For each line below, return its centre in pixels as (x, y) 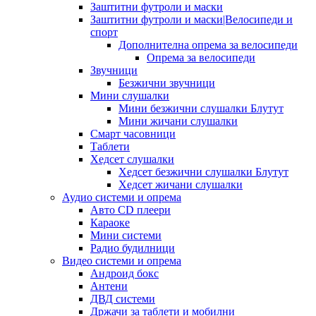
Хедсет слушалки (132, 159)
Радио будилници (133, 248)
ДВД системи (123, 298)
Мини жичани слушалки (178, 121)
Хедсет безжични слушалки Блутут (203, 171)
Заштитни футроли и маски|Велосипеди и (192, 19)
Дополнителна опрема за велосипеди (208, 44)
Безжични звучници (167, 83)
